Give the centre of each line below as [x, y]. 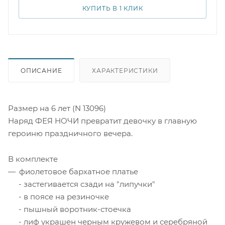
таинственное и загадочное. [67, 18]
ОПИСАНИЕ [41, 70]
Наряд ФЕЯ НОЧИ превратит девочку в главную [102, 121]
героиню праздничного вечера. [70, 133]
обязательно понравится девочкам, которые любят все [112, 7]
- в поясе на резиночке [64, 196]
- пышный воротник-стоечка [75, 209]
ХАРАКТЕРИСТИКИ [125, 70]
